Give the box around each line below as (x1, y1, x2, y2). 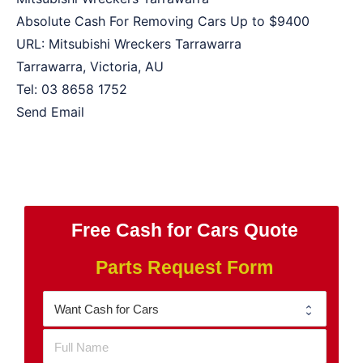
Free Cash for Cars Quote (70, 219, 298, 241)
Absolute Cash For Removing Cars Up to (16, 13, 269, 30)
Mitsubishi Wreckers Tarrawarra (49, 36, 241, 53)
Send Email (16, 104, 84, 121)
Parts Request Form (96, 257, 274, 279)
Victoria (90, 58, 138, 75)
